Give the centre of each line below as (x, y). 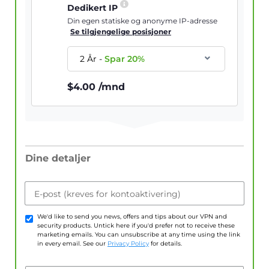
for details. (165, 244)
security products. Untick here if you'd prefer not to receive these (136, 226)
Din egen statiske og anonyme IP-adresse (143, 21)
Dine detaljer (58, 159)
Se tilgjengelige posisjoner (121, 32)
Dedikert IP (94, 8)
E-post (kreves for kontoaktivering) (107, 194)
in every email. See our (72, 244)
